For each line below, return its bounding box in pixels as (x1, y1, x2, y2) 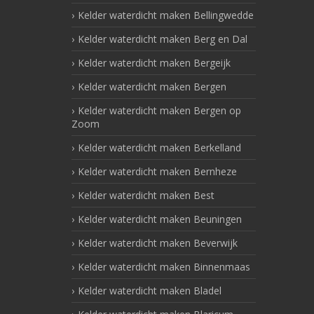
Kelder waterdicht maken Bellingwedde (78, 8, 254, 22)
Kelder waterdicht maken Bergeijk (78, 56, 231, 70)
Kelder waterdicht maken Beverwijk (78, 236, 238, 250)
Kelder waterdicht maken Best (78, 189, 214, 203)
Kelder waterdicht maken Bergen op (78, 104, 241, 118)
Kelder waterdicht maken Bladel (78, 284, 221, 298)
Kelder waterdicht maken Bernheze (78, 165, 237, 179)
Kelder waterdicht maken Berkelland (78, 141, 241, 155)
